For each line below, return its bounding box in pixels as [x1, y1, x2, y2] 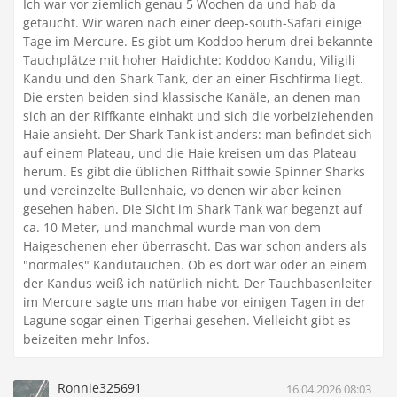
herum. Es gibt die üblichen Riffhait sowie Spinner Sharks [23, 163, 365, 181]
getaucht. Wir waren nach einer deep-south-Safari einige [23, 14, 362, 32]
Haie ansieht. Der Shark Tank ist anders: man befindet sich [23, 126, 372, 144]
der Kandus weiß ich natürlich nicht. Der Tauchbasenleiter [23, 275, 372, 292]
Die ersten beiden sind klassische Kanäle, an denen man [23, 89, 361, 106]
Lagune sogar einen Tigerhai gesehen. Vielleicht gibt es [23, 312, 351, 330]
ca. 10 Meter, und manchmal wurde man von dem [23, 219, 321, 237]
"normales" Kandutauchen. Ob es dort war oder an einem [23, 256, 367, 274]
